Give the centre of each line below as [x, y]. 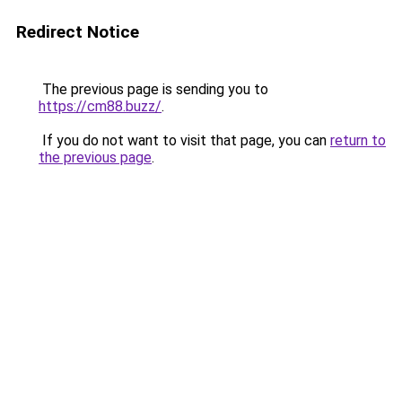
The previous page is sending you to [153, 89]
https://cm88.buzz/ [100, 106]
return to [358, 140]
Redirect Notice [78, 32]
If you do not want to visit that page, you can [184, 140]
